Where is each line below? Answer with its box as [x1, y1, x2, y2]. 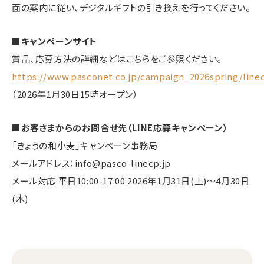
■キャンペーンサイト [12, 34, 97, 47]
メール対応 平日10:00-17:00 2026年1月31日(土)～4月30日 [12, 174, 250, 187]
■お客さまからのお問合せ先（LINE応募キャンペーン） [12, 121, 229, 134]
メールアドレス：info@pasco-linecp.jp [12, 156, 171, 169]
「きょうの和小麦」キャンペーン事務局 [12, 138, 158, 151]
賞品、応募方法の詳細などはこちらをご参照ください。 [12, 52, 222, 65]
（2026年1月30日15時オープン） [12, 87, 138, 100]
